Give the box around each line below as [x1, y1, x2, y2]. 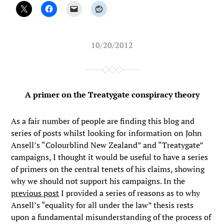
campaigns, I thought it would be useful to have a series [11, 151, 208, 162]
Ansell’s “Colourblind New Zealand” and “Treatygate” [11, 139, 203, 150]
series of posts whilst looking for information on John [11, 127, 202, 138]
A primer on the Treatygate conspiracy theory [24, 89, 199, 100]
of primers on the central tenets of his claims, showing [11, 163, 205, 174]
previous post [11, 187, 59, 198]
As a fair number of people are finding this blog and [11, 115, 195, 126]
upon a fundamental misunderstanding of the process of [11, 211, 211, 222]
